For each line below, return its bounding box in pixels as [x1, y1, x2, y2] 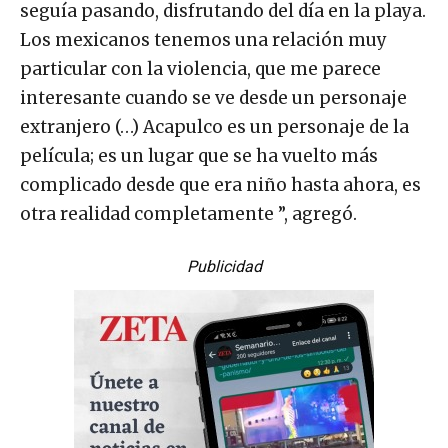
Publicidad [186, 257, 262, 277]
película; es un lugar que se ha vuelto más [20, 145, 378, 168]
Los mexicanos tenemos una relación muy [20, 29, 387, 52]
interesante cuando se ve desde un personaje [20, 87, 407, 110]
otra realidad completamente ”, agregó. [20, 203, 357, 226]
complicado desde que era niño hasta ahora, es [20, 174, 421, 197]
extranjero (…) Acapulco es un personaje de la [20, 116, 409, 139]
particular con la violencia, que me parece [20, 58, 381, 81]
